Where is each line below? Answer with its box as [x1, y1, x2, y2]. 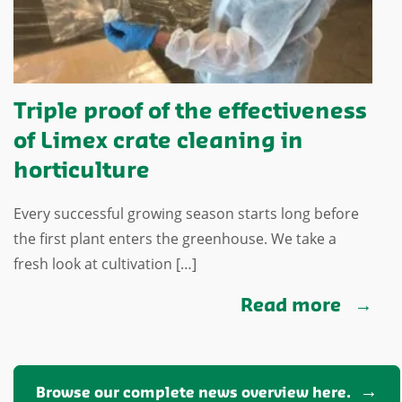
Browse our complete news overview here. [36, 386, 351, 400]
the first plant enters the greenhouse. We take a [13, 228, 336, 249]
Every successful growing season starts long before [13, 203, 359, 223]
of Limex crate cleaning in [13, 131, 303, 153]
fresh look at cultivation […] [13, 253, 197, 274]
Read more [240, 297, 346, 315]
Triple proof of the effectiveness [13, 101, 367, 123]
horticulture [13, 161, 150, 182]
